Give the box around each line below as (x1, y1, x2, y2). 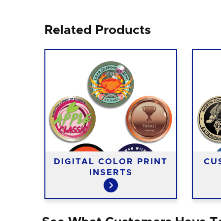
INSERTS (89, 168, 133, 177)
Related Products (44, 24, 151, 37)
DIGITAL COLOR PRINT (54, 157, 168, 166)
